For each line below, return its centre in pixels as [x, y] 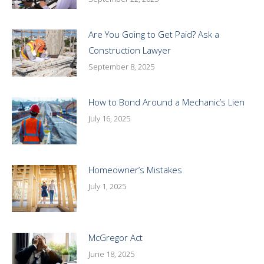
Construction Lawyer [130, 50]
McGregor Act [115, 237]
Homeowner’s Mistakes [135, 169]
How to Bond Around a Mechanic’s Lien [166, 102]
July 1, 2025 [107, 186]
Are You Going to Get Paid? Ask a [154, 34]
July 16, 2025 [109, 118]
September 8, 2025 [121, 66]
